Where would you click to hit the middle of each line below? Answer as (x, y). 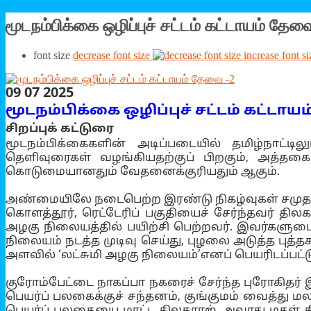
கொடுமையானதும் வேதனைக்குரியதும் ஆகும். (143, 172)
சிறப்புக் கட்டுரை (60, 129)
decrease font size (111, 55)
